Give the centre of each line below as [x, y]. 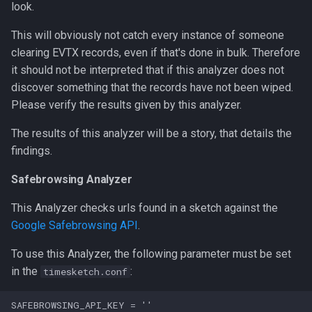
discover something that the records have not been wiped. [152, 87]
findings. [32, 151]
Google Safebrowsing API [75, 225]
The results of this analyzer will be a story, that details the [151, 133]
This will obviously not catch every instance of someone [148, 35]
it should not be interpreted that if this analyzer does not [148, 70]
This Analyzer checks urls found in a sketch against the [145, 208]
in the [26, 271]
